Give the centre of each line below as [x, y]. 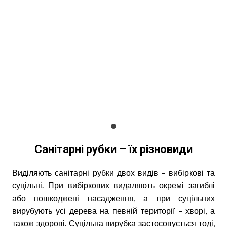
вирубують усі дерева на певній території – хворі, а [113, 210]
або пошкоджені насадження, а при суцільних [113, 198]
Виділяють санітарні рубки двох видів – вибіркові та [113, 172]
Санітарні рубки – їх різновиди [113, 149]
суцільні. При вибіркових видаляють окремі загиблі [113, 185]
